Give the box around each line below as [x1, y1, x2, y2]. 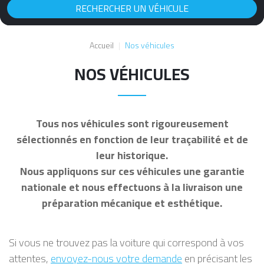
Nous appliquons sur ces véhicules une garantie [19, 161, 245, 181]
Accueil [90, 37, 114, 53]
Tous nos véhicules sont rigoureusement [35, 113, 229, 133]
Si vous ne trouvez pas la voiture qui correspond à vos [9, 232, 244, 252]
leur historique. [96, 145, 168, 165]
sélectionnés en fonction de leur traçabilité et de [16, 129, 248, 149]
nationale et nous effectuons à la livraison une [21, 177, 243, 197]
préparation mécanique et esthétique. [42, 193, 222, 213]
